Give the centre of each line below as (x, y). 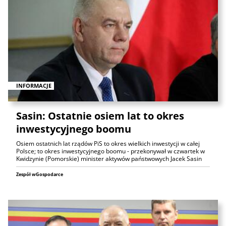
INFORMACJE (34, 85)
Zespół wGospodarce (40, 174)
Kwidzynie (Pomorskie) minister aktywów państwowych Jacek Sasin (109, 158)
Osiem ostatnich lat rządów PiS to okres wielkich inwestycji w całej (108, 143)
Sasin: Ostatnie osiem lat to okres (100, 116)
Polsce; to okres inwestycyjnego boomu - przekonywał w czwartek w (110, 151)
